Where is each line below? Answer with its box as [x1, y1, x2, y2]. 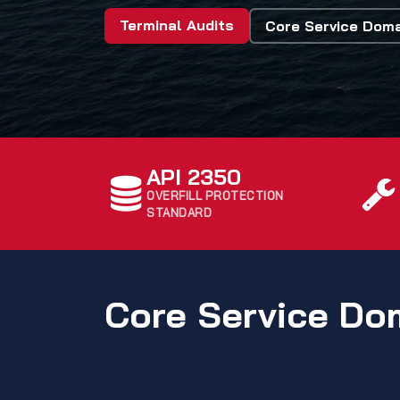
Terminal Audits [120, 16, 234, 35]
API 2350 [146, 163, 242, 191]
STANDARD [146, 205, 212, 221]
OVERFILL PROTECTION [146, 188, 284, 204]
